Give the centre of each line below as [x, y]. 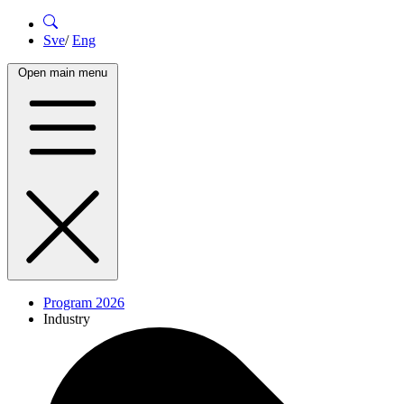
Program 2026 [84, 302]
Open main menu [63, 72]
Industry [67, 318]
